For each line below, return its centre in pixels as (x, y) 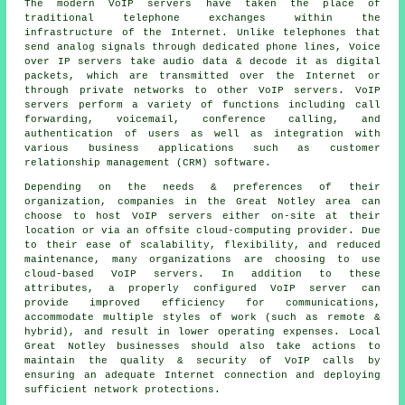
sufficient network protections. (123, 389)
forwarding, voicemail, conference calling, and (202, 119)
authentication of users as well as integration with (202, 133)
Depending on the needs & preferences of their (202, 187)
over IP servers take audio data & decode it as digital (202, 61)
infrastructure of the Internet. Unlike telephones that (202, 32)
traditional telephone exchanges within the (202, 18)
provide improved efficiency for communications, (202, 302)
